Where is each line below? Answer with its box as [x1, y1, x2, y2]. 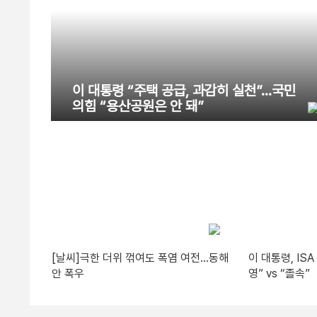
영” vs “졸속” [248, 266, 310, 280]
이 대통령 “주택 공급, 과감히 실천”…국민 [72, 82, 296, 100]
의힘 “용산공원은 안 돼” [72, 98, 204, 115]
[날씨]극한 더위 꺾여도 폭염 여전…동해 [51, 250, 229, 265]
